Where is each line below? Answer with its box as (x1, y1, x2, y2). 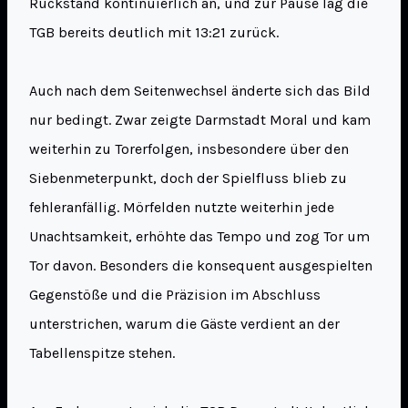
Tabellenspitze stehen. (29, 344, 175, 362)
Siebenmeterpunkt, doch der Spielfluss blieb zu (29, 169, 347, 188)
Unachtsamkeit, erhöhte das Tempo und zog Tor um (29, 228, 370, 246)
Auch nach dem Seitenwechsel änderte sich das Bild (29, 82, 371, 100)
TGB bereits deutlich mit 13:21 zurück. (29, 24, 279, 42)
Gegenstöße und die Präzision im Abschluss (29, 286, 321, 304)
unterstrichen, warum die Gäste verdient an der (29, 315, 340, 333)
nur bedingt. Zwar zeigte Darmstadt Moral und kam (29, 111, 371, 129)
